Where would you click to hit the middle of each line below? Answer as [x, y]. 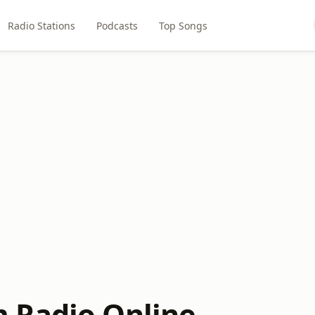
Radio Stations [41, 25]
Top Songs [183, 25]
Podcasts [117, 25]
